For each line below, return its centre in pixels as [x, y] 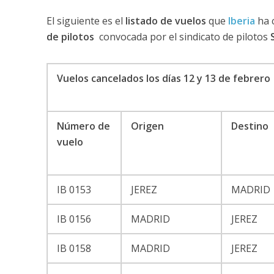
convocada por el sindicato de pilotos [182, 36]
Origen [148, 126]
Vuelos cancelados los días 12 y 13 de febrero [163, 78]
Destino [251, 126]
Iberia [241, 20]
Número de [83, 126]
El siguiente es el [86, 20]
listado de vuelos [165, 20]
